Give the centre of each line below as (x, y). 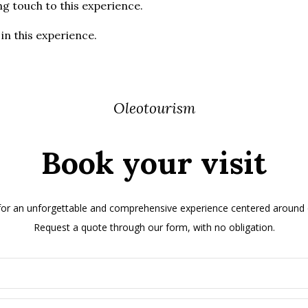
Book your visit (154, 162)
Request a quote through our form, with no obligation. (154, 227)
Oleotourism (154, 109)
